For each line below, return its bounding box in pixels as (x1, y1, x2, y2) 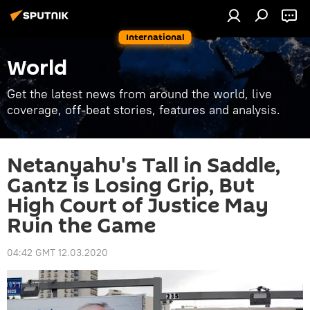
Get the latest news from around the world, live (7, 86, 272, 102)
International (125, 30, 185, 44)
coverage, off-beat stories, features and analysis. (7, 102, 280, 118)
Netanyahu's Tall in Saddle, (7, 151, 280, 181)
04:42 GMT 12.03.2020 (7, 246, 108, 259)
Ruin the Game (7, 211, 156, 241)
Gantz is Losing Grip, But (7, 171, 255, 201)
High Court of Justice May (7, 191, 268, 221)
